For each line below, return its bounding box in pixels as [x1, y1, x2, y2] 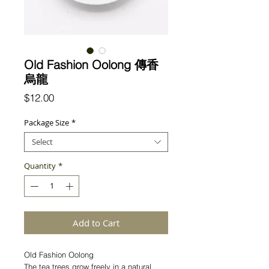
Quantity [24, 160, 56, 171]
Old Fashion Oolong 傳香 [24, 57, 159, 72]
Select [32, 136, 53, 147]
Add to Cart [73, 216, 119, 229]
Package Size [24, 117, 69, 128]
